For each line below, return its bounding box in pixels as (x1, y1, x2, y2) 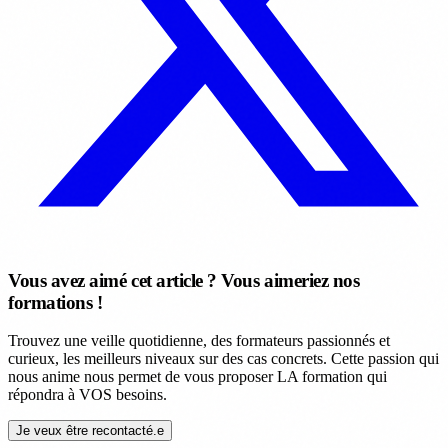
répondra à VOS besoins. (8, 386, 167, 404)
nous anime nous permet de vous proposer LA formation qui (8, 368, 387, 386)
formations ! (8, 291, 103, 313)
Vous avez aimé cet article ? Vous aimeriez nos (8, 269, 360, 291)
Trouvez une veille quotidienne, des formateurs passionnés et (8, 332, 390, 350)
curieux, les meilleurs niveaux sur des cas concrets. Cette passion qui (8, 350, 439, 368)
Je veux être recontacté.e (16, 423, 164, 439)
